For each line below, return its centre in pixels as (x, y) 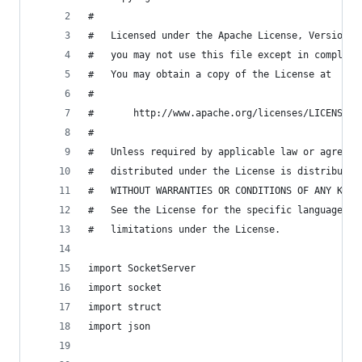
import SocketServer (142, 268)
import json (119, 326)
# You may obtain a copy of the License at (210, 74)
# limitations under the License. (184, 229)
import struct (125, 307)
